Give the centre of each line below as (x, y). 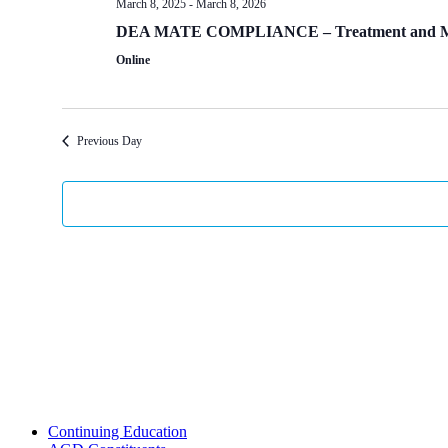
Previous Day (109, 141)
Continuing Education (117, 431)
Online (132, 60)
